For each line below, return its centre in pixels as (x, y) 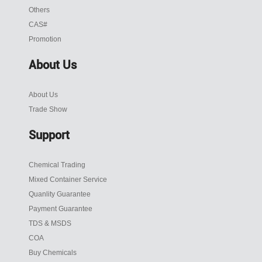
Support (49, 135)
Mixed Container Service (68, 180)
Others (39, 10)
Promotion (45, 39)
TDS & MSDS (50, 224)
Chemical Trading (57, 165)
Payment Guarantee (61, 209)
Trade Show (48, 110)
